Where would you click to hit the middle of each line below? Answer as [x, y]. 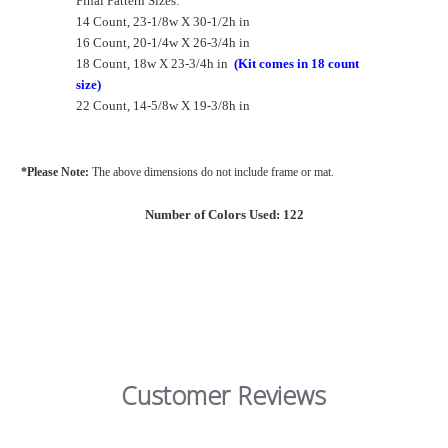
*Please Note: [56, 172]
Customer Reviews [224, 394]
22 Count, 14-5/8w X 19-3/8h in [163, 106]
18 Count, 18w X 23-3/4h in [155, 64]
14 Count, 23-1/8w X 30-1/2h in [163, 22]
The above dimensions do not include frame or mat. [213, 172]
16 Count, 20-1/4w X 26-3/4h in [163, 43]
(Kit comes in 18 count [296, 64]
